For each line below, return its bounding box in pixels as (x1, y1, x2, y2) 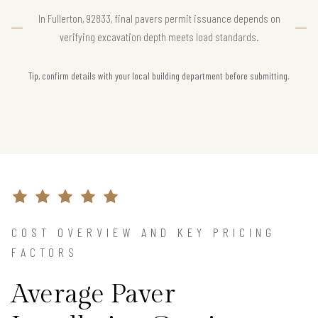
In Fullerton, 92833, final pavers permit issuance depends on (38, 11, 280, 26)
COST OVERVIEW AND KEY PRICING (11, 224, 275, 241)
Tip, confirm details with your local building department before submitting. (28, 70, 290, 82)
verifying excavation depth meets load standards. (59, 30, 259, 44)
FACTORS (11, 244, 78, 261)
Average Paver (11, 280, 175, 310)
